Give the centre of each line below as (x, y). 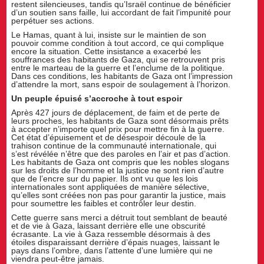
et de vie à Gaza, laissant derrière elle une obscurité (109, 225)
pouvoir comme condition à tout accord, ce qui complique (118, 43)
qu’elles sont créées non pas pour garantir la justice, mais (119, 195)
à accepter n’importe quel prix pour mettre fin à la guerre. (118, 129)
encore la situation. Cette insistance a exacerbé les (106, 52)
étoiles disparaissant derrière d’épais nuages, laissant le (116, 242)
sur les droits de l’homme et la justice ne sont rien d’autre (118, 170)
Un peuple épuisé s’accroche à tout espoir (97, 99)
